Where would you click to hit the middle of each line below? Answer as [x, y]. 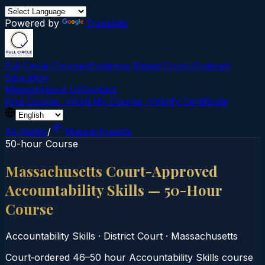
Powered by [33, 23]
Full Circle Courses [47, 66]
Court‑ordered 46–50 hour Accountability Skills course [129, 257]
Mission [22, 89]
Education [27, 77]
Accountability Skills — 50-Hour [114, 190]
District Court [133, 236]
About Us [60, 89]
